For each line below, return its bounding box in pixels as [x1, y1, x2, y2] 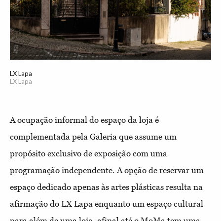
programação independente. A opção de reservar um [10, 165, 204, 175]
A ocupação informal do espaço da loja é [10, 114, 159, 125]
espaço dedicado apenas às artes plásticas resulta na [10, 182, 203, 192]
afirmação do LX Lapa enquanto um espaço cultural [10, 198, 203, 209]
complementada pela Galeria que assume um [10, 131, 177, 142]
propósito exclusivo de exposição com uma [10, 148, 167, 158]
